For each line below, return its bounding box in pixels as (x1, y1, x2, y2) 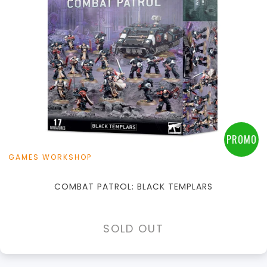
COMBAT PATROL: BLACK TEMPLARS (54, 181, 213, 193)
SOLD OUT (103, 221, 164, 237)
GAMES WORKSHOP (8, 152, 92, 163)
